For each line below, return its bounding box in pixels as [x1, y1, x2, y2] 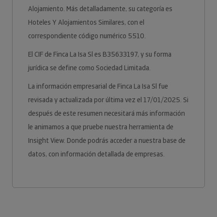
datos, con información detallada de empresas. [28, 150, 165, 158]
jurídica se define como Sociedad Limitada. [28, 63, 151, 72]
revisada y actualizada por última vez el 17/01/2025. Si [28, 95, 188, 104]
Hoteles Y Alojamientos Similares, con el [28, 18, 144, 27]
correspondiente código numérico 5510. [28, 31, 146, 40]
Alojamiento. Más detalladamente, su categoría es [28, 4, 172, 13]
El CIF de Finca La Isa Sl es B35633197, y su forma [28, 50, 171, 59]
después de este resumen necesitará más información [28, 109, 185, 118]
